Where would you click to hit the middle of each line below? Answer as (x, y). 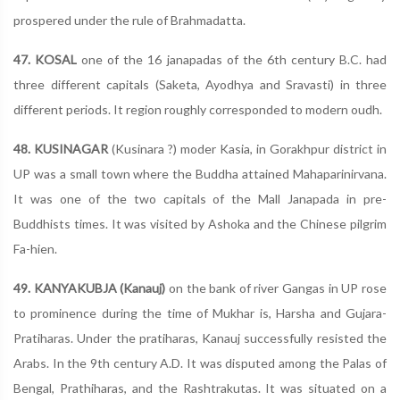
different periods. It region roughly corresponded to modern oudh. (198, 109)
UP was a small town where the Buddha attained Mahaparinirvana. (200, 174)
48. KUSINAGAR (61, 149)
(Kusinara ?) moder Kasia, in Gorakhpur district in (247, 149)
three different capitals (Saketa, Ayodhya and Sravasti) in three (200, 84)
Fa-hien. (35, 249)
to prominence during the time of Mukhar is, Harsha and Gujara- (200, 313)
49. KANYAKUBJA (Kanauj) (90, 288)
